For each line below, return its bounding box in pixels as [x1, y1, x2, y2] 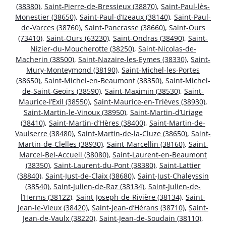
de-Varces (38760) [21, 22, 81, 32]
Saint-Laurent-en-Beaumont [112, 149, 207, 159]
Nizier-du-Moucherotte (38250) [30, 43, 134, 53]
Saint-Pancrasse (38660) [84, 22, 165, 32]
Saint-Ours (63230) [46, 33, 109, 43]
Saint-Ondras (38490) [113, 33, 184, 43]
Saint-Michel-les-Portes [122, 65, 200, 75]
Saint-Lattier [159, 160, 201, 170]
